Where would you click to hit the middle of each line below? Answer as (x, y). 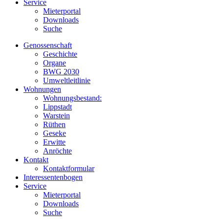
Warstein (56, 116)
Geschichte (60, 54)
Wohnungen (42, 89)
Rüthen (54, 125)
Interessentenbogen (53, 177)
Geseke (55, 133)
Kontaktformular (69, 169)
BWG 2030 (61, 72)
